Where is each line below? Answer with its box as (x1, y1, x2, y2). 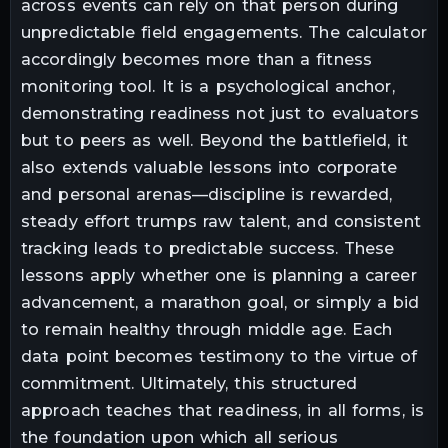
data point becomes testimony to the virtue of (21, 347, 418, 367)
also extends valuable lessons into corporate (21, 158, 398, 178)
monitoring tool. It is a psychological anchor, (21, 77, 395, 97)
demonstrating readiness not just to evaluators (21, 104, 419, 124)
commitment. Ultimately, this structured (21, 374, 357, 394)
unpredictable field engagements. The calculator (21, 23, 427, 43)
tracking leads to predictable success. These (21, 239, 395, 259)
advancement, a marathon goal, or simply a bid (21, 293, 420, 313)
